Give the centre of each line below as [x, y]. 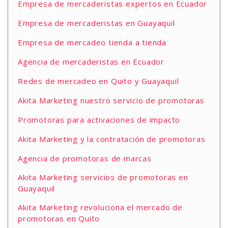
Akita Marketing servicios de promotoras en [103, 177]
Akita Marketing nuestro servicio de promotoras [111, 100]
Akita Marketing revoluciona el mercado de [100, 207]
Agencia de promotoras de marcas [85, 158]
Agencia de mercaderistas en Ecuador [91, 62]
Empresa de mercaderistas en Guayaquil [96, 23]
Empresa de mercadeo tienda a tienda [92, 42]
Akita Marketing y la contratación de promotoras [112, 139]
